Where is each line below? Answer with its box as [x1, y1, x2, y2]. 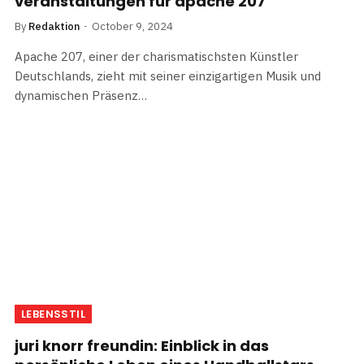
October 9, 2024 [92, 19, 173, 34]
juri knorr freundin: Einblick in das [15, 336, 269, 357]
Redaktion [28, 19, 80, 34]
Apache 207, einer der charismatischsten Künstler [15, 49, 298, 65]
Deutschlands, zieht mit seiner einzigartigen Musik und [15, 68, 321, 84]
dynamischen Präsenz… [15, 88, 147, 104]
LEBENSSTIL [21, 306, 85, 323]
